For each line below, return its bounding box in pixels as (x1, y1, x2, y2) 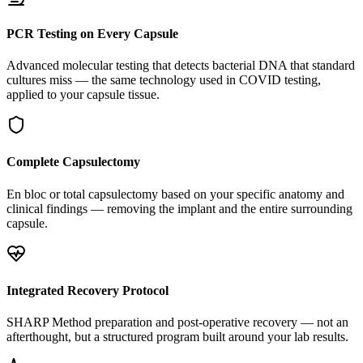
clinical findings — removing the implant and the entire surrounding (6, 201, 352, 216)
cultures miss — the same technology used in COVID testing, (6, 73, 321, 88)
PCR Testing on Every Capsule (6, 26, 178, 41)
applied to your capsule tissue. (6, 88, 160, 102)
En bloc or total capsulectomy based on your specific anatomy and (6, 186, 344, 201)
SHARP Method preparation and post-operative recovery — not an (6, 315, 348, 330)
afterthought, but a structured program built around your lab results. (6, 330, 348, 344)
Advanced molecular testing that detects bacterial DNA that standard (6, 58, 355, 73)
